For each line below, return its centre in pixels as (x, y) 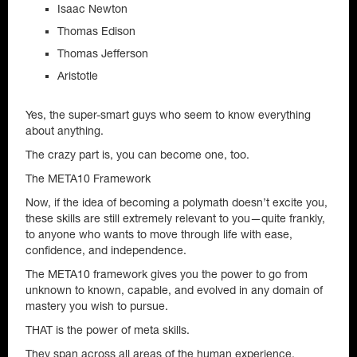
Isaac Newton (92, 9)
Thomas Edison (96, 31)
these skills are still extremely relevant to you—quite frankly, (175, 218)
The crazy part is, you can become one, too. (137, 155)
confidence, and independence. (106, 250)
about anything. (65, 131)
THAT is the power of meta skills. (108, 330)
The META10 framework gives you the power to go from (167, 274)
